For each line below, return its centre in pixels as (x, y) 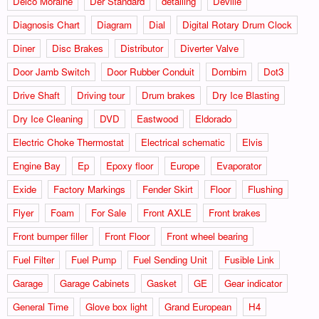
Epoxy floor (130, 165)
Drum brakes (168, 95)
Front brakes (235, 212)
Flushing (265, 189)
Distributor (142, 48)
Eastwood (157, 118)
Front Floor (127, 236)
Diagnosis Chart (46, 24)
